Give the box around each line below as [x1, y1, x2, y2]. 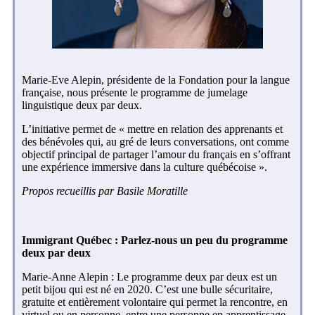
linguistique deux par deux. [22, 99, 142, 112]
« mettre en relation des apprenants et [119, 123, 283, 136]
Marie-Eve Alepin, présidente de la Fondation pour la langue [22, 74, 290, 86]
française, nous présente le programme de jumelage [22, 86, 247, 99]
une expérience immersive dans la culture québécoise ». [22, 161, 267, 174]
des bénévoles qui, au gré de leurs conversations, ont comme [22, 136, 289, 148]
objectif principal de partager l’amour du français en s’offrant [22, 148, 290, 161]
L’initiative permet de [22, 123, 116, 136]
